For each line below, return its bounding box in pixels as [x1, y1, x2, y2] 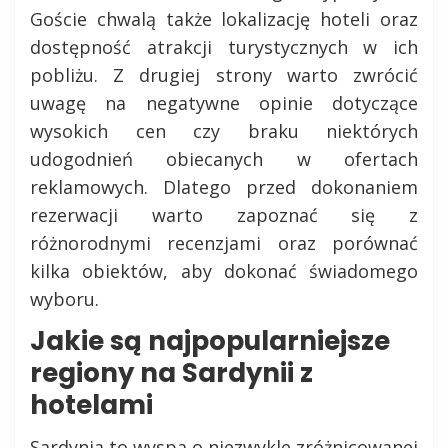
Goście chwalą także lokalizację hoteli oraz [30, 7, 418, 31]
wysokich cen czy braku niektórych [30, 119, 418, 143]
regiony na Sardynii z [30, 355, 313, 391]
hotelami [30, 387, 153, 423]
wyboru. [30, 287, 99, 311]
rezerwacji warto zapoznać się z [30, 203, 418, 227]
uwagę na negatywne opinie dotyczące [30, 91, 418, 115]
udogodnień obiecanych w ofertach [30, 147, 418, 171]
